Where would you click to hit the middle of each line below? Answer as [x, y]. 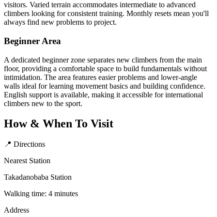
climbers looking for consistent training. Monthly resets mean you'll [106, 14]
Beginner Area [32, 41]
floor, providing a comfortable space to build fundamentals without [105, 68]
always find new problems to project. [60, 22]
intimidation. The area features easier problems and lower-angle [101, 77]
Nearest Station [27, 161]
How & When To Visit [59, 124]
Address [16, 210]
